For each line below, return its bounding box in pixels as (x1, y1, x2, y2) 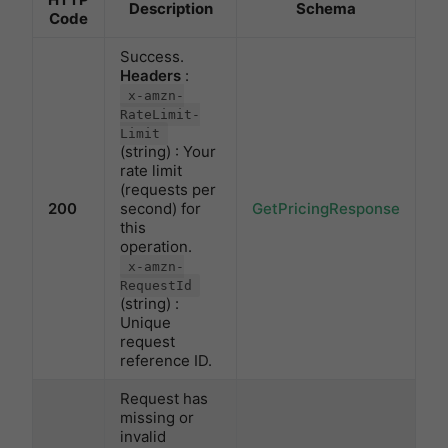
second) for (120, 199, 201, 219)
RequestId (120, 278, 192, 294)
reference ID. (120, 351, 212, 371)
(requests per (120, 180, 216, 200)
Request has (120, 389, 208, 409)
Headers (120, 66, 181, 86)
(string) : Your (120, 142, 216, 162)
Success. (120, 47, 184, 67)
